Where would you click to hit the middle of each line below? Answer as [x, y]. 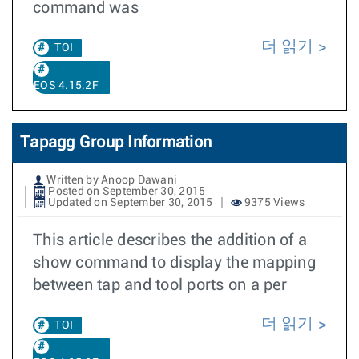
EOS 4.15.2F [66, 86]
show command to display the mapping [174, 263]
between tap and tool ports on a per [160, 285]
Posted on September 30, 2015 [126, 192]
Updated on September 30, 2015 [129, 203]
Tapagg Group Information [116, 143]
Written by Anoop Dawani [111, 180]
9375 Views [273, 203]
